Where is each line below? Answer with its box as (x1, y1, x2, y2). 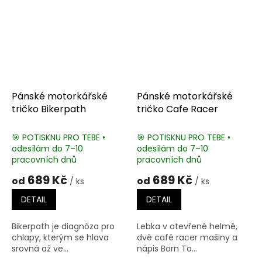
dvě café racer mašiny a (137, 231, 237, 243)
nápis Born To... (137, 242, 197, 254)
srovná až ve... (12, 242, 68, 254)
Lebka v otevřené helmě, (137, 220, 237, 232)
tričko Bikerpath (12, 102, 86, 116)
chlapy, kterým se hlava (12, 231, 109, 243)
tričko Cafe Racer (137, 102, 218, 116)
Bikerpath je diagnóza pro (12, 220, 115, 232)
